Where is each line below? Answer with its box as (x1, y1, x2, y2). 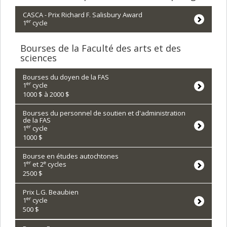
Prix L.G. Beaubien (23, 187, 79, 197)
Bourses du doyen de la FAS (23, 72, 109, 82)
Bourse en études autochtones (23, 152, 119, 161)
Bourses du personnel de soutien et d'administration (23, 108, 185, 118)
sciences (20, 52, 57, 64)
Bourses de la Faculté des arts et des (20, 42, 181, 54)
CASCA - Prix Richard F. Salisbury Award (23, 10, 142, 19)
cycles (46, 160, 66, 169)
